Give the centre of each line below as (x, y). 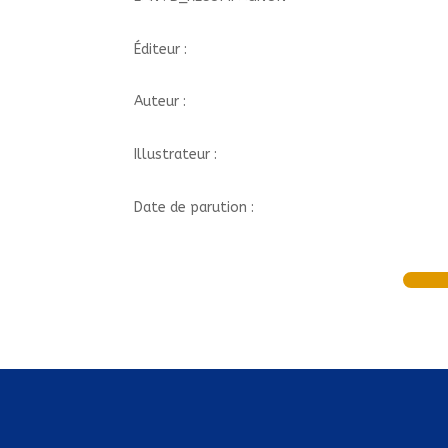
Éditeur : (161, 49)
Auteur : (160, 102)
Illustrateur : (176, 154)
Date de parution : (194, 207)
